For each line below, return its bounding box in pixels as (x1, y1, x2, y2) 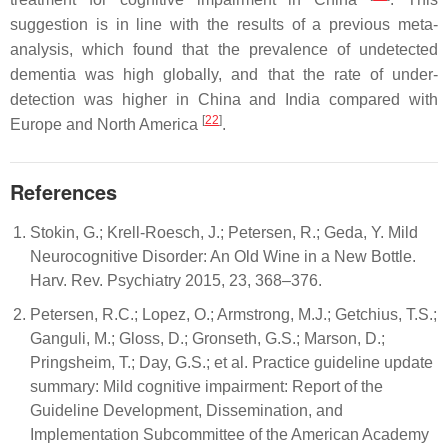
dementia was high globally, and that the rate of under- (10, 66, 438, 83)
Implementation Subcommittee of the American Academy (30, 426, 429, 443)
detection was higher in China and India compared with (10, 91, 438, 108)
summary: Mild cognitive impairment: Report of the (30, 378, 383, 395)
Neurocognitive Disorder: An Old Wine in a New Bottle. (30, 248, 416, 265)
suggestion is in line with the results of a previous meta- (10, 16, 438, 33)
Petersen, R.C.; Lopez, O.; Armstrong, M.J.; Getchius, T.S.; (30, 306, 437, 323)
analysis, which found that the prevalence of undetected (10, 41, 438, 58)
